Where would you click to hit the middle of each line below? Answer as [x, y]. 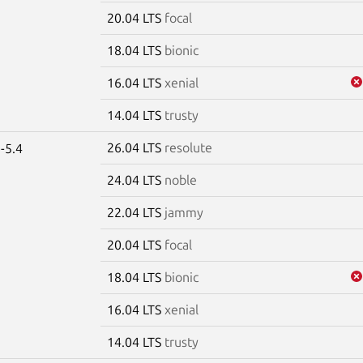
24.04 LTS [135, 179]
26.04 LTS [135, 147]
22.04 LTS [135, 212]
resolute [188, 147]
